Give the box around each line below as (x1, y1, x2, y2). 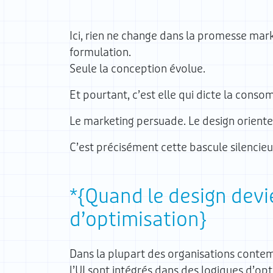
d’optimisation (69, 208, 199, 232)
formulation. (69, 46, 131, 59)
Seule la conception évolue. (69, 62, 205, 76)
